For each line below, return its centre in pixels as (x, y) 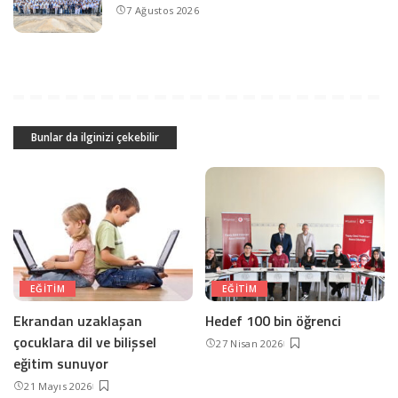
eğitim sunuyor (61, 364)
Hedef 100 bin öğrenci (273, 321)
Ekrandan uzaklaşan (78, 321)
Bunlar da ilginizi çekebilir (95, 137)
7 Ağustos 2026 (163, 11)
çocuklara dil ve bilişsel (85, 342)
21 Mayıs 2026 (58, 386)
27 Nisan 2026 (250, 344)
